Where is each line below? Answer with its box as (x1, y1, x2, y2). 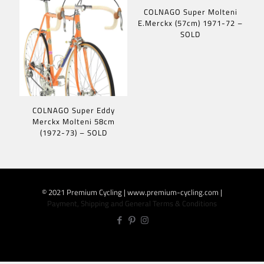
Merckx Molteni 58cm (32, 115, 115, 127)
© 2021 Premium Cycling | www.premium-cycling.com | (42, 186, 222, 198)
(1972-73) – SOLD (39, 126, 107, 138)
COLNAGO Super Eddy (32, 104, 115, 116)
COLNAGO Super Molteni (143, 5, 237, 18)
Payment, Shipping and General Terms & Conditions (47, 197, 217, 209)
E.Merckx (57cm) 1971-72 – (138, 16, 243, 29)
